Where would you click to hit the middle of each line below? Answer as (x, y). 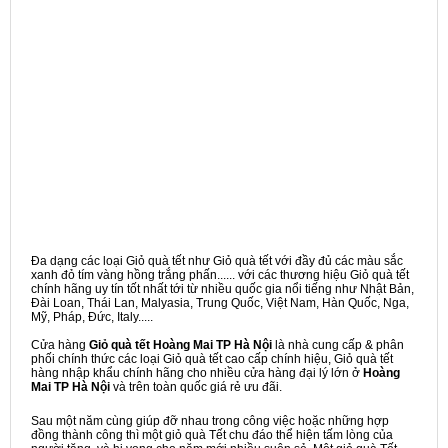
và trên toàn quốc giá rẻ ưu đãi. (196, 387)
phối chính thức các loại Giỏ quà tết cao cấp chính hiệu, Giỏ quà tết (212, 359)
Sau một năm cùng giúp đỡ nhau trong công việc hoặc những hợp (210, 421)
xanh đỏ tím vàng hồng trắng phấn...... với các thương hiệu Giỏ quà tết (220, 275)
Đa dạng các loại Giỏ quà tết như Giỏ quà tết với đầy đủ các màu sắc (217, 261)
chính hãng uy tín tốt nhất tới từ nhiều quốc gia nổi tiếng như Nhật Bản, (222, 289)
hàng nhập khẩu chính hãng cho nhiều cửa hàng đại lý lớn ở (197, 373)
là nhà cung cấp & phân (338, 345)
